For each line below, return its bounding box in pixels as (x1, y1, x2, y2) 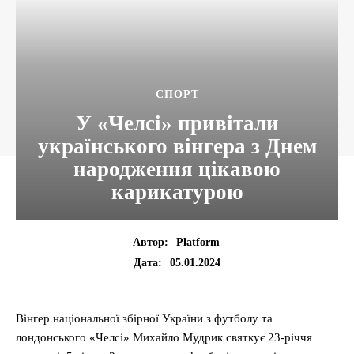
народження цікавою (73, 157, 281, 181)
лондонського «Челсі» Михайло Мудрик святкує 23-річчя (16, 331, 312, 345)
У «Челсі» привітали (75, 111, 279, 135)
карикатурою (111, 180, 243, 204)
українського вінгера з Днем (37, 134, 317, 158)
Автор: (132, 236, 168, 249)
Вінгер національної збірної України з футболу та (16, 312, 273, 326)
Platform (175, 236, 220, 249)
